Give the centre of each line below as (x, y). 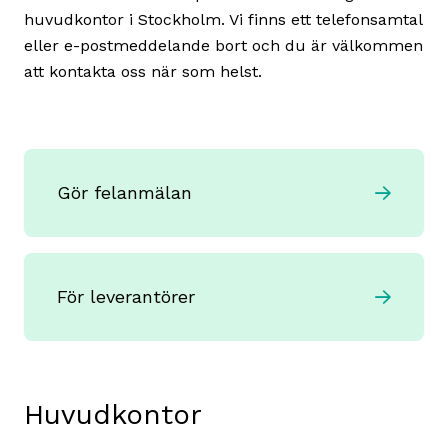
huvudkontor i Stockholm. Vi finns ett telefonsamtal (223, 19)
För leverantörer (126, 296)
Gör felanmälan (124, 192)
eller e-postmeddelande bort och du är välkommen (223, 45)
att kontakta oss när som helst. (143, 71)
